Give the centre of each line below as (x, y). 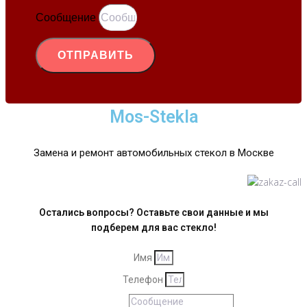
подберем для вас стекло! (153, 228)
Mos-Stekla (153, 117)
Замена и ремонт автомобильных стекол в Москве (153, 153)
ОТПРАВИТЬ (96, 56)
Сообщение (67, 18)
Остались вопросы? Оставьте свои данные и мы (153, 213)
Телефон (144, 280)
